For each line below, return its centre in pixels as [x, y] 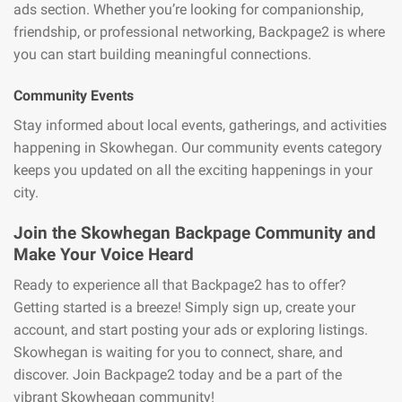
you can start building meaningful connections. [162, 55]
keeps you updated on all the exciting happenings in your [193, 170]
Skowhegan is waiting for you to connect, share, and [178, 353]
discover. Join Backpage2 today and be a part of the [178, 375]
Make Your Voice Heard [104, 254]
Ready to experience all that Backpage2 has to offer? [180, 285]
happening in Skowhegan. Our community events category [198, 147]
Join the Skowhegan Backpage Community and [195, 232]
